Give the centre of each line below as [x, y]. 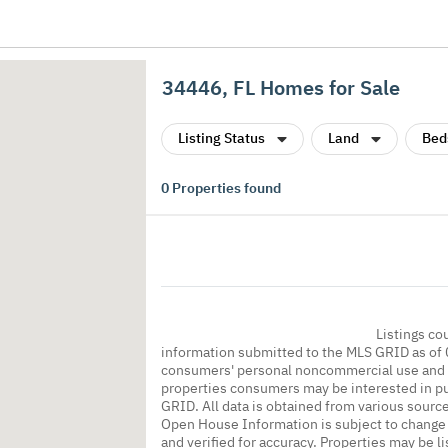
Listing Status [221, 138]
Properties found [225, 188]
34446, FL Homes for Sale [281, 87]
